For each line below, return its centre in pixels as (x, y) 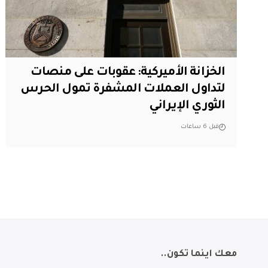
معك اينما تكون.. (198, 254)
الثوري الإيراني (187, 107)
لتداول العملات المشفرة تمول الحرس (123, 90)
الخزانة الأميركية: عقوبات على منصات (128, 73)
